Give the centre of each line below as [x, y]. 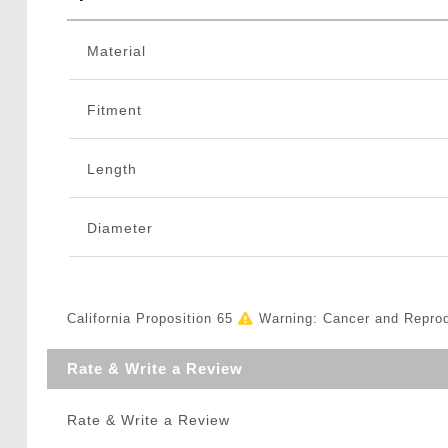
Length [111, 169]
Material [116, 51]
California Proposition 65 [152, 319]
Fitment [114, 110]
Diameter [119, 228]
